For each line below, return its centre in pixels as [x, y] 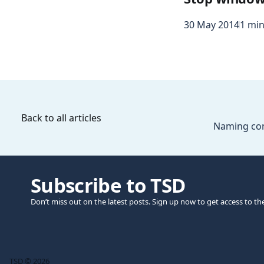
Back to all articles [61, 118]
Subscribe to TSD [108, 186]
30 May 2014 [212, 25]
